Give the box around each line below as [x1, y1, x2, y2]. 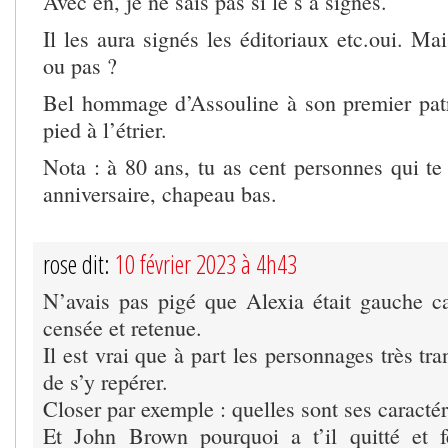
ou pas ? [43, 51, 117, 81]
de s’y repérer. [43, 367, 168, 397]
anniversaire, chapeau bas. [43, 179, 277, 209]
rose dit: [43, 247, 115, 282]
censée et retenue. [43, 313, 202, 343]
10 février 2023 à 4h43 [115, 247, 297, 282]
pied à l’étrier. [43, 115, 167, 145]
